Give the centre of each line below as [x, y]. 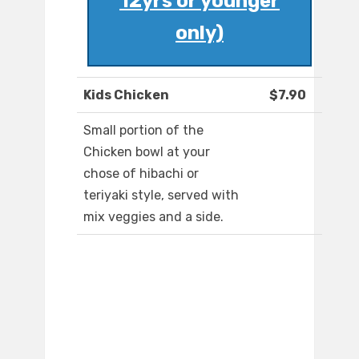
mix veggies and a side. [153, 217]
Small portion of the [143, 131]
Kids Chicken [126, 95]
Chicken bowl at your [147, 152]
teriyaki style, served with [161, 196]
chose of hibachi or [141, 174]
